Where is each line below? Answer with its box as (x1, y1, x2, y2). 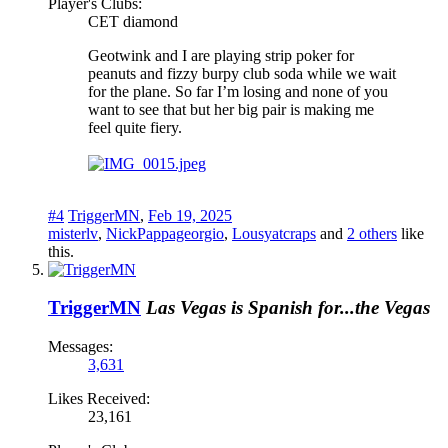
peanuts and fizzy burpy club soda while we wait (88, 64, 396, 82)
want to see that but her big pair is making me (88, 100, 374, 118)
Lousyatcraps (232, 224, 316, 242)
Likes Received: (48, 390, 150, 408)
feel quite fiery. (88, 118, 182, 136)
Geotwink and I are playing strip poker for (88, 46, 354, 64)
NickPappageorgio (106, 224, 224, 242)
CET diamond (88, 12, 178, 30)
